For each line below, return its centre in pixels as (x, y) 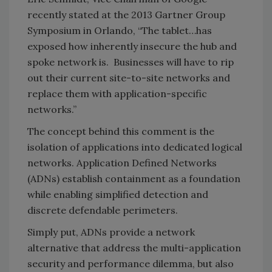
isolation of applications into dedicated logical (135, 147)
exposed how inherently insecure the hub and (132, 46)
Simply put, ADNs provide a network (111, 232)
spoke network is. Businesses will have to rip (131, 62)
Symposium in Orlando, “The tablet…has (120, 30)
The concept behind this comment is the (121, 131)
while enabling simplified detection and (118, 194)
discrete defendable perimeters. (103, 210)
